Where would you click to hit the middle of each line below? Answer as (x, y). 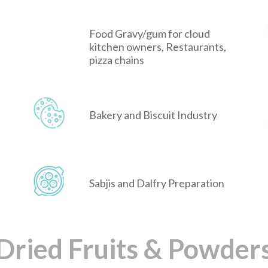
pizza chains (117, 60)
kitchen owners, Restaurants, (158, 47)
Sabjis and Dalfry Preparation (157, 183)
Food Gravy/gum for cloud (150, 34)
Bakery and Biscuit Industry (153, 115)
